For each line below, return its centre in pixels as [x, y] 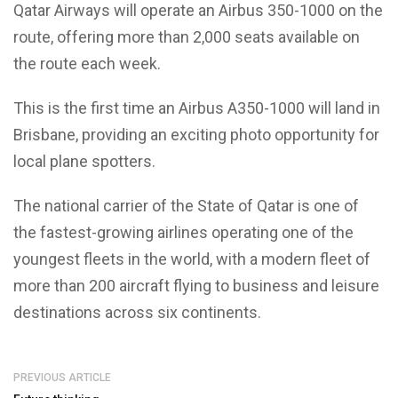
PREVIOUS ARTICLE [62, 377]
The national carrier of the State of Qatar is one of [186, 205]
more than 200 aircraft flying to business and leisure [196, 285]
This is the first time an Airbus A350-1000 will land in [197, 107]
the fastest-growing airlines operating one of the [183, 232]
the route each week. [87, 63]
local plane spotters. [84, 161]
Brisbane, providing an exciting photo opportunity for [196, 134]
